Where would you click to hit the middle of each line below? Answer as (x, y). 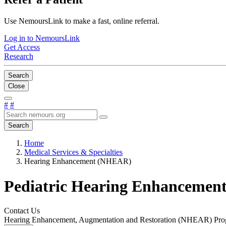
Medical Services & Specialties (73, 152)
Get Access (22, 47)
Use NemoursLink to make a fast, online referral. (82, 21)
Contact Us (22, 211)
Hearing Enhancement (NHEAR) (78, 161)
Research (19, 56)
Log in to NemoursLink (42, 38)
